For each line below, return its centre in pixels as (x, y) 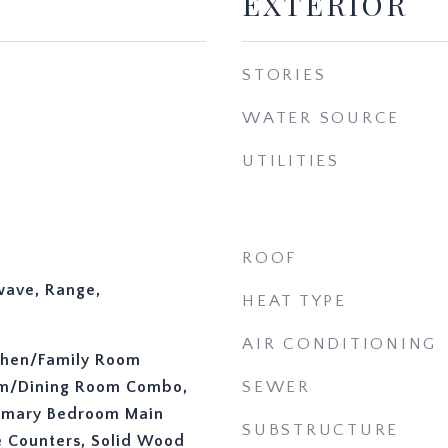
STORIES (284, 75)
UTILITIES (291, 161)
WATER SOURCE (321, 118)
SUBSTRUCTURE (320, 430)
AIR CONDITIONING (339, 344)
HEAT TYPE (294, 301)
